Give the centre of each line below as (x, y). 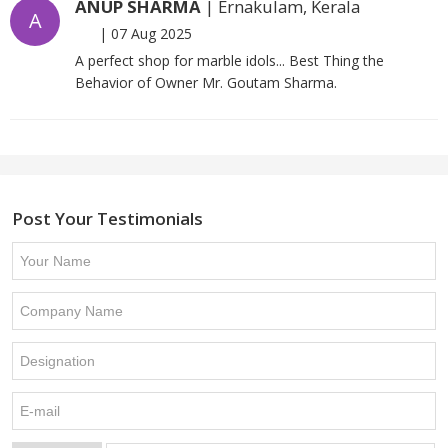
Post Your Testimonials (107, 218)
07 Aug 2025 (151, 33)
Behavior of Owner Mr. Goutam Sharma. (206, 82)
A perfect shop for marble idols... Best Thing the (229, 60)
